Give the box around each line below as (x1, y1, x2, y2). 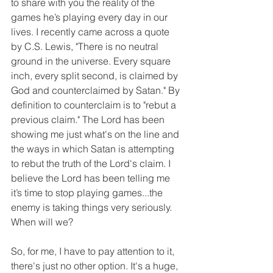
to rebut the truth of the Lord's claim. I (11, 157, 173, 170)
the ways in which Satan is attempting (11, 143, 177, 155)
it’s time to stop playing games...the (11, 186, 165, 199)
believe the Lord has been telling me (11, 172, 172, 185)
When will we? (11, 216, 73, 229)
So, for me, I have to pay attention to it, (11, 245, 177, 258)
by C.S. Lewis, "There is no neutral (11, 40, 161, 53)
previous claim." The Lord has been (11, 113, 167, 126)
